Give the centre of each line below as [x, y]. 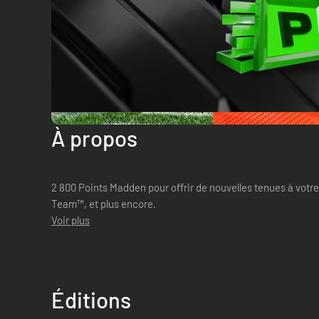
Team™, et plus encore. [104, 204]
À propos [94, 138]
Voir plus [70, 220]
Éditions [91, 299]
